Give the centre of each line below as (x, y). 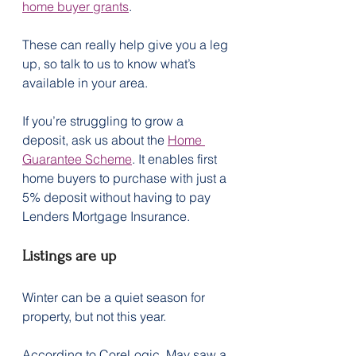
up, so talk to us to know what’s (110, 63)
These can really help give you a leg (127, 44)
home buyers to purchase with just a (126, 178)
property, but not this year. (94, 316)
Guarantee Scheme (77, 159)
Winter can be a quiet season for (115, 297)
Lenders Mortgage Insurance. (106, 216)
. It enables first (176, 159)
